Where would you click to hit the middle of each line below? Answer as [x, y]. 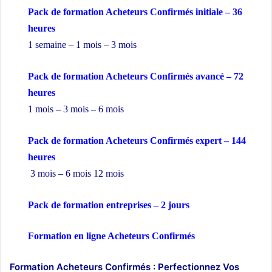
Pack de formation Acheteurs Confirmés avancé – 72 [136, 76]
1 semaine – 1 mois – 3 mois [83, 45]
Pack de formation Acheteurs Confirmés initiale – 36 [135, 12]
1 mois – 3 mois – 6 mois [76, 109]
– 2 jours [170, 205]
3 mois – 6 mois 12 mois [76, 174]
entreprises [129, 205]
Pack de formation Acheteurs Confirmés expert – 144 [137, 141]
